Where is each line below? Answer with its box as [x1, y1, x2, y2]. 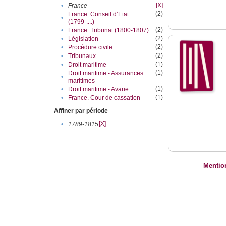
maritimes [68, 77, 95, 85]
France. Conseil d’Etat [68, 11, 129, 18]
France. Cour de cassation [68, 94, 141, 102]
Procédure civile [68, 44, 113, 51]
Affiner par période [54, 107, 108, 115]
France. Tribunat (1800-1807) [68, 27, 149, 34]
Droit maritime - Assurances [68, 70, 144, 77]
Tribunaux [68, 52, 96, 60]
